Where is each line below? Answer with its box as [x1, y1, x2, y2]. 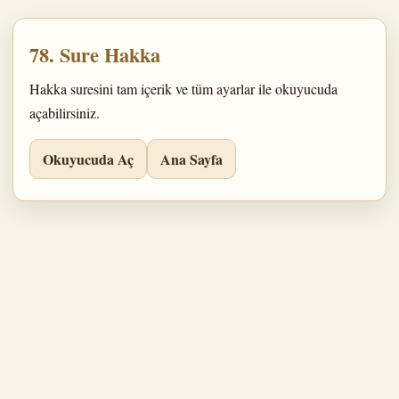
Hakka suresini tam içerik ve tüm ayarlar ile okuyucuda [29, 79, 338, 98]
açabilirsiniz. [29, 103, 100, 122]
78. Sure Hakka [29, 40, 160, 69]
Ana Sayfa [160, 149, 223, 169]
